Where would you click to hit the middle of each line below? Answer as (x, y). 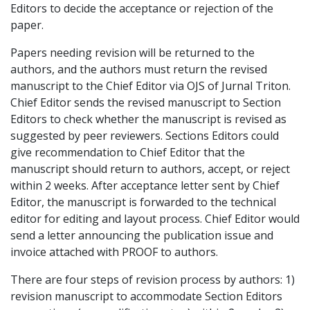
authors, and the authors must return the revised (139, 70)
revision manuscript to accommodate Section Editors (146, 297)
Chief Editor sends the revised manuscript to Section (146, 103)
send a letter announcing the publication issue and (142, 236)
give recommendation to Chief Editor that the (128, 153)
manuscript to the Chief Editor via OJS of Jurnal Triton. (151, 86)
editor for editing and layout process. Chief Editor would (155, 219)
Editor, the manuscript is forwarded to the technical (143, 202)
